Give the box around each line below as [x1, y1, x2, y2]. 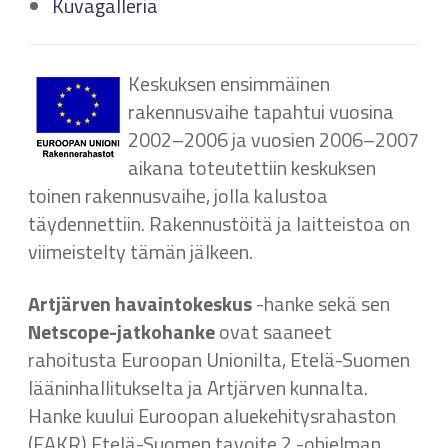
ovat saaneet [215, 315, 332, 347]
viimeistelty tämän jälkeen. [28, 235, 253, 267]
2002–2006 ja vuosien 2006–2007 [128, 123, 419, 155]
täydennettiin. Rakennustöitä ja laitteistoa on [28, 207, 410, 239]
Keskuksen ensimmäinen [128, 67, 330, 99]
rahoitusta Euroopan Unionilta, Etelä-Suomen [28, 343, 410, 375]
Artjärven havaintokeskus [28, 287, 252, 319]
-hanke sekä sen [252, 287, 390, 319]
